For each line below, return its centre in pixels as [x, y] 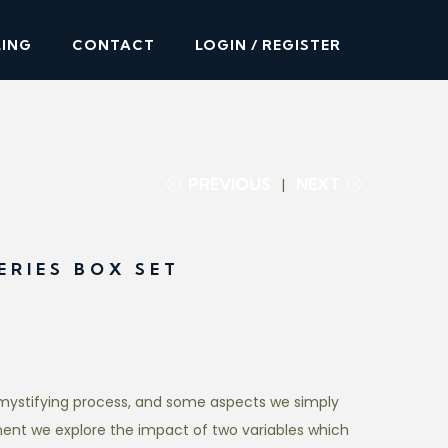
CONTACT [113, 45]
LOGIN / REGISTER [268, 45]
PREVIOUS [229, 184]
